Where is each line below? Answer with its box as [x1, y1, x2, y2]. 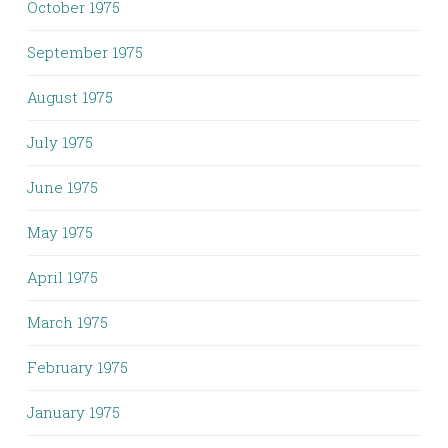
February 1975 [27, 357, 128, 377]
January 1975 [27, 402, 120, 422]
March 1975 [27, 312, 108, 332]
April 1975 [27, 267, 98, 287]
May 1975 [27, 222, 93, 242]
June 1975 [27, 177, 98, 197]
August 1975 [27, 87, 113, 107]
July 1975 [27, 132, 93, 152]
